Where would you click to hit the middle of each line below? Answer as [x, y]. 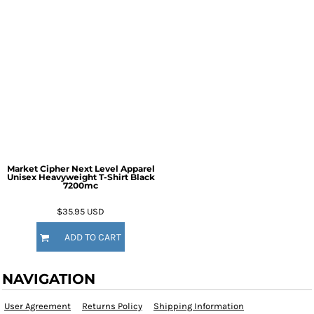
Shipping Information [199, 306]
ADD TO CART [93, 238]
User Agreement [37, 306]
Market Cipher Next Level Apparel [81, 169]
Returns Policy [112, 306]
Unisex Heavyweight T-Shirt [68, 177]
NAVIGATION [49, 279]
